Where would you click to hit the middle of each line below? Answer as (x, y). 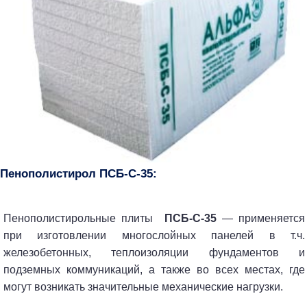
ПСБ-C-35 (190, 218)
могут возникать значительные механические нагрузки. (143, 286)
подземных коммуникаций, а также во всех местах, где (154, 269)
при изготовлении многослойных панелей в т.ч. (154, 235)
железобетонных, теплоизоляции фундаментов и (154, 252)
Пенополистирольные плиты (84, 218)
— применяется (261, 218)
